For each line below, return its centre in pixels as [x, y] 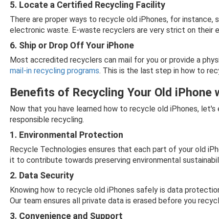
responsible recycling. [47, 120]
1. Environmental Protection [66, 135]
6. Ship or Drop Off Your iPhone [72, 45]
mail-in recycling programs [55, 71]
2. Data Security [42, 175]
